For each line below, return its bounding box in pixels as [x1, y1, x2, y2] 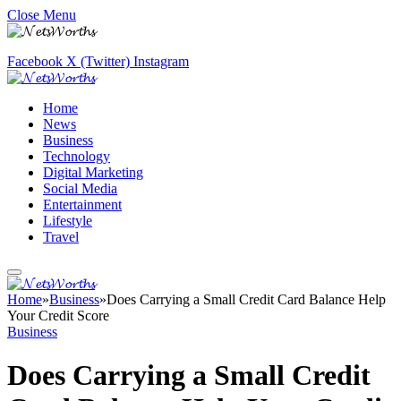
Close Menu [7, 7, 76, 22]
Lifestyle [43, 213, 92, 228]
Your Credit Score [7, 308, 109, 323]
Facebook [7, 54, 63, 69]
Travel [43, 229, 79, 244]
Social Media [43, 181, 117, 196]
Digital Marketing [43, 165, 143, 180]
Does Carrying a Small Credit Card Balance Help [107, 292, 386, 307]
